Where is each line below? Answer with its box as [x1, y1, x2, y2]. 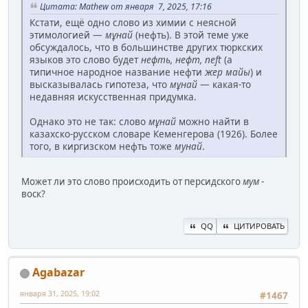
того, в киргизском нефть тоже [30, 140, 175, 153]
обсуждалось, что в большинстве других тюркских [30, 41, 263, 54]
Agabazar [32, 265, 85, 280]
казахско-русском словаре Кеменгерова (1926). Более [30, 127, 278, 141]
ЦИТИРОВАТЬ [234, 221, 285, 232]
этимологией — [30, 28, 105, 42]
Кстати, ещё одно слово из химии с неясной [30, 16, 236, 30]
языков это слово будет [30, 53, 141, 67]
